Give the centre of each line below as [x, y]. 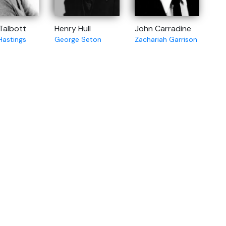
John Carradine [163, 29]
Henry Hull [73, 29]
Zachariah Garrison [166, 40]
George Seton [78, 40]
